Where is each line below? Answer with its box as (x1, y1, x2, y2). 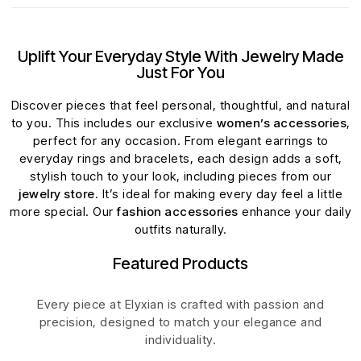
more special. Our (10, 203, 117, 219)
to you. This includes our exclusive (10, 114, 217, 131)
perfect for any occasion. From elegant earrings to (32, 132, 329, 148)
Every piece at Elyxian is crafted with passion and (37, 296, 324, 312)
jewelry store (19, 185, 95, 201)
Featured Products (113, 253, 248, 273)
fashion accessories (117, 203, 239, 219)
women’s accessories (216, 114, 346, 131)
